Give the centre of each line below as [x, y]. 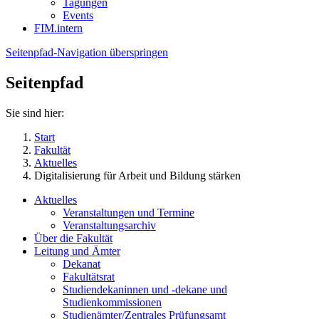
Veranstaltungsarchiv [109, 225]
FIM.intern [58, 28]
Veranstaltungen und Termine [129, 212]
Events [78, 15]
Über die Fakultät [73, 238]
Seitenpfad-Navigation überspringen [87, 52]
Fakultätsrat [89, 276]
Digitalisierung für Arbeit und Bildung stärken [137, 175]
